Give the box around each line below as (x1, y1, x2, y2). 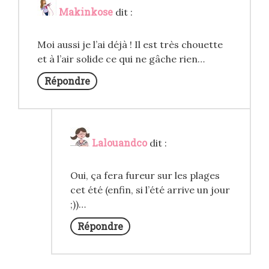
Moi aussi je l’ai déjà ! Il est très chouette (37, 38, 223, 51)
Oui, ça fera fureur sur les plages (70, 169, 220, 182)
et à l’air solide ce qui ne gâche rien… (37, 53, 205, 65)
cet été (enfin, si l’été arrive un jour (70, 184, 230, 196)
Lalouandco (92, 136, 147, 150)
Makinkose (59, 5, 113, 19)
